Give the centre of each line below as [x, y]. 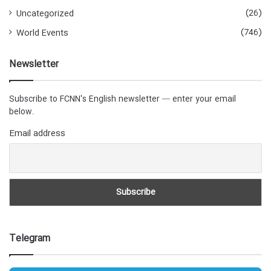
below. [22, 112]
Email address [37, 134]
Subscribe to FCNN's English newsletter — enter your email [122, 100]
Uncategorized [45, 14]
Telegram [30, 238]
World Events [42, 34]
